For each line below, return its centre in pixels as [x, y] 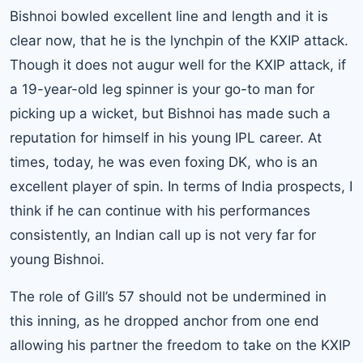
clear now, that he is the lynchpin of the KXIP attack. [179, 41]
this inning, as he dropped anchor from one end [164, 321]
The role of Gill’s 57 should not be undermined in [168, 297]
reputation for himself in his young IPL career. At [166, 138]
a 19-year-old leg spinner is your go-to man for [162, 90]
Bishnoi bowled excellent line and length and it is [169, 17]
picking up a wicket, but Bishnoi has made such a [170, 114]
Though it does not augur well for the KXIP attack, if [178, 65]
